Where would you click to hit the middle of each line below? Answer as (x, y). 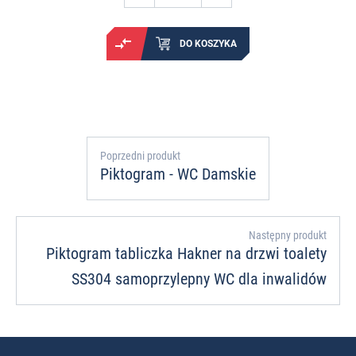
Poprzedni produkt (140, 156)
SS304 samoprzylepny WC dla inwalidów (199, 279)
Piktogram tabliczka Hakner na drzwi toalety (186, 254)
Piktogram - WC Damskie (178, 174)
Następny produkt (288, 236)
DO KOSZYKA (208, 43)
